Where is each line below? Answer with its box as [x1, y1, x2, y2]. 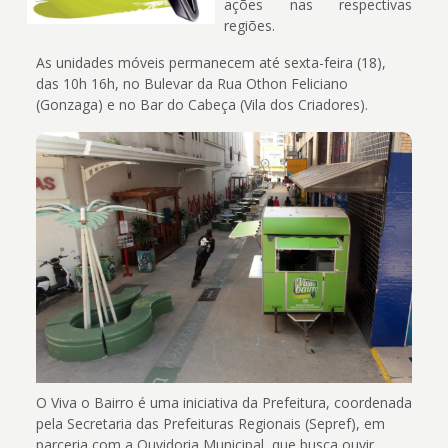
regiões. [224, 15, 275, 35]
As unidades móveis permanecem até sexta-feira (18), [35, 53, 386, 73]
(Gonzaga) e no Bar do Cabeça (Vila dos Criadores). [35, 95, 368, 115]
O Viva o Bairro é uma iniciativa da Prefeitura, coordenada [35, 393, 412, 413]
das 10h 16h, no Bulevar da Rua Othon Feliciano [35, 74, 348, 94]
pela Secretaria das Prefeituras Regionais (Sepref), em [35, 414, 385, 434]
